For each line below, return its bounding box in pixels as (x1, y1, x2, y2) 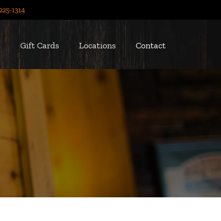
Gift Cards (20, 40, 59, 51)
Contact (136, 40, 166, 51)
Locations (79, 40, 116, 51)
